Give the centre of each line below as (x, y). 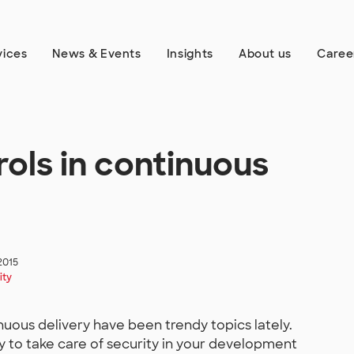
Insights (190, 54)
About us (265, 54)
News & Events (97, 54)
